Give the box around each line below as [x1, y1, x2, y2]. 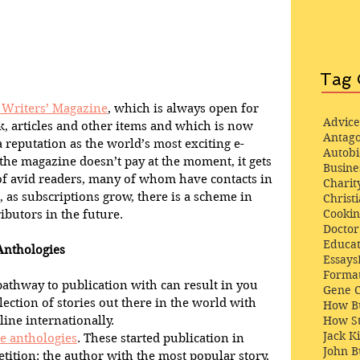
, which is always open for [108, 100, 262, 116]
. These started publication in [77, 330, 247, 346]
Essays [323, 252, 358, 267]
